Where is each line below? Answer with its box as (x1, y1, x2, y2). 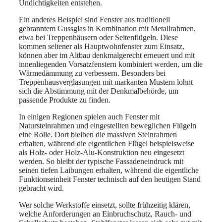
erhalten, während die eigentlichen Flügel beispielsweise (19, 139, 194, 148)
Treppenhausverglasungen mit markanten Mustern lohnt (19, 77, 193, 86)
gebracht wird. (19, 183, 64, 192)
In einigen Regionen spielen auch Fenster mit (19, 112, 160, 121)
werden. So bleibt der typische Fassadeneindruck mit (19, 157, 183, 166)
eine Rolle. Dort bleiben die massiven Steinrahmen (19, 130, 177, 139)
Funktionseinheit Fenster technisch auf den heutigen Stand (19, 174, 201, 183)
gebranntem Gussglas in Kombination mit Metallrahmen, (19, 24, 196, 33)
